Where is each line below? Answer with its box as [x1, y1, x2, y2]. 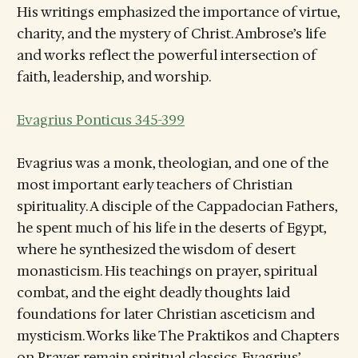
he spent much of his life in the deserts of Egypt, [16, 219, 326, 237]
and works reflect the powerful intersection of [16, 46, 316, 64]
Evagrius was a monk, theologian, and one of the [16, 154, 328, 173]
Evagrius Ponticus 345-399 [16, 111, 185, 129]
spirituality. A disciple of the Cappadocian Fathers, [16, 197, 337, 216]
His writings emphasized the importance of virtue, [16, 3, 340, 21]
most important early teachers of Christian [16, 176, 292, 194]
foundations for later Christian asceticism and [16, 305, 315, 324]
